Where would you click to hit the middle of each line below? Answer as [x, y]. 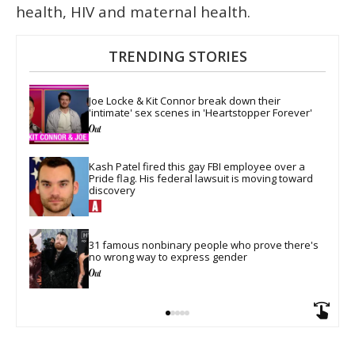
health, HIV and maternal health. [133, 12]
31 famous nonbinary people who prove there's [205, 244]
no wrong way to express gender [168, 256]
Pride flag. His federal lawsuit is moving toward [202, 179]
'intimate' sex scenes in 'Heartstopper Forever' [200, 112]
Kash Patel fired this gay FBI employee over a [198, 167]
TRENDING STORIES [177, 57]
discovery [112, 191]
